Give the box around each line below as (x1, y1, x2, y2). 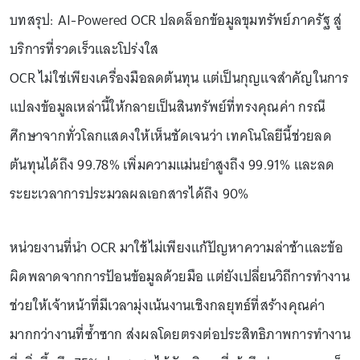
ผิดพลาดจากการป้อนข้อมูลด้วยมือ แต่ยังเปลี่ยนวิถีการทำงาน (10, 264, 350, 288)
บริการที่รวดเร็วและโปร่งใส (10, 37, 159, 61)
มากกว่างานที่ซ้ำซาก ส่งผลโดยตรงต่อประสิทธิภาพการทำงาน (10, 322, 350, 346)
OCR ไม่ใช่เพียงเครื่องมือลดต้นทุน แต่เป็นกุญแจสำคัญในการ (10, 66, 349, 90)
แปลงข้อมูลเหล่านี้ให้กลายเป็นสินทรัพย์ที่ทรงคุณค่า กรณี (10, 95, 325, 119)
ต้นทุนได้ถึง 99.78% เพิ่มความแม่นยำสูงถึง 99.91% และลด (10, 153, 334, 177)
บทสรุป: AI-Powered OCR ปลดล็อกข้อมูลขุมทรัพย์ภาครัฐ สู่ (10, 8, 342, 32)
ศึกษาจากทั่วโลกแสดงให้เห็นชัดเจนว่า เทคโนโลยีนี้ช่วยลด (10, 124, 332, 148)
